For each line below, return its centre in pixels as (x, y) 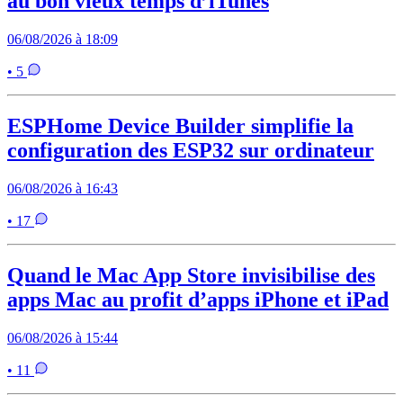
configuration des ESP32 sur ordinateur (191, 150)
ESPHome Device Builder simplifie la (180, 125)
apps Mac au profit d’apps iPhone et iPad (198, 299)
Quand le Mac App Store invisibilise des (191, 275)
